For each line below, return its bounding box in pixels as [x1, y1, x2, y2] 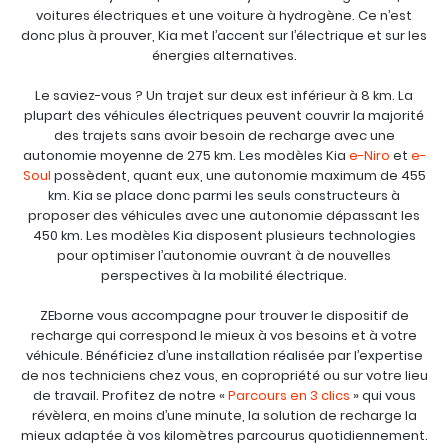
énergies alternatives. [151, 46, 297, 65]
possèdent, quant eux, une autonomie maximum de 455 [50, 166, 426, 185]
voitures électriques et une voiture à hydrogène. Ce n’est [36, 6, 412, 25]
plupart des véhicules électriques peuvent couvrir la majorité [24, 106, 424, 125]
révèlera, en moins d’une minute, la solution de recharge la [31, 406, 417, 425]
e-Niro [348, 146, 390, 165]
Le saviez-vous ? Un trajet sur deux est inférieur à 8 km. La [35, 86, 413, 105]
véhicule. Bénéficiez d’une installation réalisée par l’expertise [25, 346, 423, 365]
